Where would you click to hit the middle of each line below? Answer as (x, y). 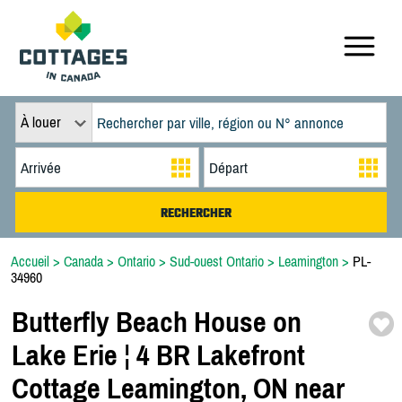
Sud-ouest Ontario (217, 261)
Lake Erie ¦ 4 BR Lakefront (158, 355)
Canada (83, 261)
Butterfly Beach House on (157, 322)
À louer (40, 122)
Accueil (30, 261)
